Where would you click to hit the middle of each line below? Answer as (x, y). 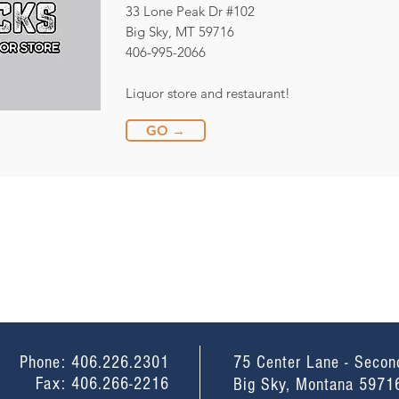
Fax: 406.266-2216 (102, 384)
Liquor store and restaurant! (208, 93)
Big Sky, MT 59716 (180, 32)
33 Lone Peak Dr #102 (190, 11)
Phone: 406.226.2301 (94, 362)
